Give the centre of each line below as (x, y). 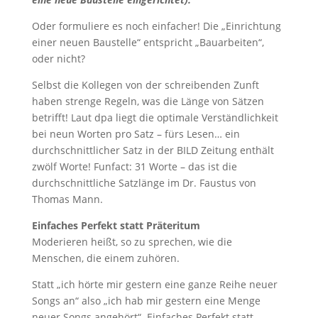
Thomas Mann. (67, 199)
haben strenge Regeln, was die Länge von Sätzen (148, 101)
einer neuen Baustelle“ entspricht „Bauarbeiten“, (148, 42)
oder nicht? (58, 58)
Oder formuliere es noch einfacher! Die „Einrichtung (156, 26)
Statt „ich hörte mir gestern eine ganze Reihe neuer (154, 284)
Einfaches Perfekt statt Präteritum (116, 225)
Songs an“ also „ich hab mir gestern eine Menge (146, 300)
